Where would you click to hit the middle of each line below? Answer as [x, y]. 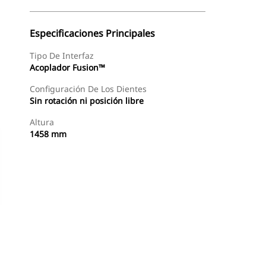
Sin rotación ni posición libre [87, 101]
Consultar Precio [164, 250]
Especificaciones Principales [92, 33]
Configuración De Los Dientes [88, 89]
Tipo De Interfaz [62, 56]
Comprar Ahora [84, 250]
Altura [42, 122]
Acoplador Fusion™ [67, 67]
